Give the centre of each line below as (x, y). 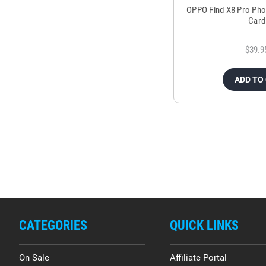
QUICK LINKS (204, 226)
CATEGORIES (53, 226)
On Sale (34, 258)
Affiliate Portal (198, 258)
